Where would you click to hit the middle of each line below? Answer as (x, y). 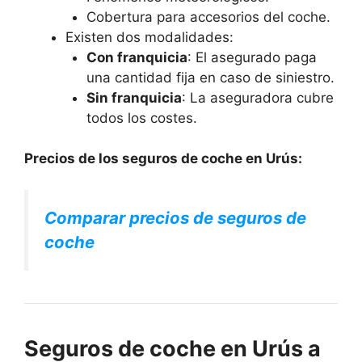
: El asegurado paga (252, 57)
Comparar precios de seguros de (175, 217)
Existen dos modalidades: (149, 37)
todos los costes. (141, 118)
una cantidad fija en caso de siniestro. (210, 77)
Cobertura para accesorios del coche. (208, 17)
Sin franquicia (134, 97)
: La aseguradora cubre (257, 97)
